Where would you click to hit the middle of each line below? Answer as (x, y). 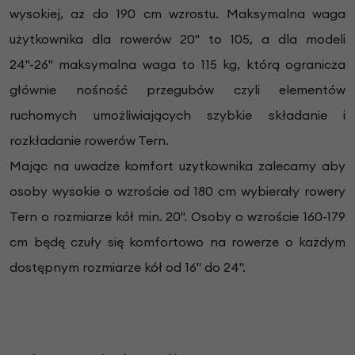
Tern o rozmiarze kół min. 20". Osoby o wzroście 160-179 (177, 216)
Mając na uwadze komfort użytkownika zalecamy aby (177, 165)
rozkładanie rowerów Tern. (91, 140)
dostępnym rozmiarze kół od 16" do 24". (128, 267)
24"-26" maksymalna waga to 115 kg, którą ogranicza (177, 64)
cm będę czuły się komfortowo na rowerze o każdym (177, 241)
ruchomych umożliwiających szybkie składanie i (177, 115)
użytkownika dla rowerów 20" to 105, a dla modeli (177, 38)
